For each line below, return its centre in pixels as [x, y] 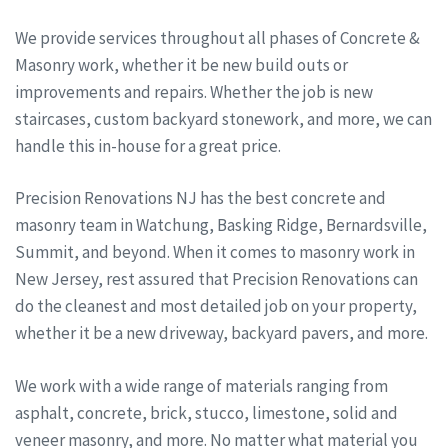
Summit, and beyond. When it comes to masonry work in [215, 252]
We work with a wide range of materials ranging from [201, 385]
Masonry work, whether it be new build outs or [181, 64]
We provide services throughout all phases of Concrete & [217, 37]
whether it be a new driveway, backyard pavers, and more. [221, 333]
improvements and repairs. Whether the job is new [194, 91]
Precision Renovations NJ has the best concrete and [200, 198]
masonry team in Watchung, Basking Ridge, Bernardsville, [221, 225]
